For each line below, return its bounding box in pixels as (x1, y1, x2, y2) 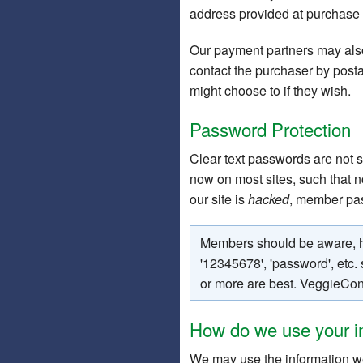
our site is (190, 190, 248, 209)
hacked (248, 190, 289, 209)
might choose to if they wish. (190, 81, 351, 100)
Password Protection (190, 116, 351, 143)
